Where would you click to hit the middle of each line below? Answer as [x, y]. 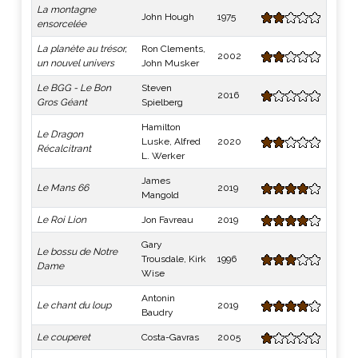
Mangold [160, 195]
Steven [157, 88]
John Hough [168, 17]
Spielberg [162, 102]
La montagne [66, 10]
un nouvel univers [76, 63]
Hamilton [161, 127]
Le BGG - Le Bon [74, 88]
